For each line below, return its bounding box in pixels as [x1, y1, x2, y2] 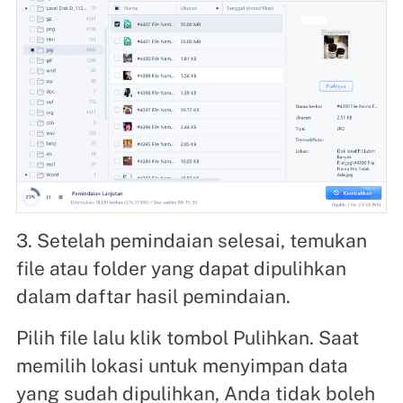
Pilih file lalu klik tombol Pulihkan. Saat [15, 326, 359, 349]
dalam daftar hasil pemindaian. [15, 284, 291, 308]
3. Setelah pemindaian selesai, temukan [15, 228, 367, 252]
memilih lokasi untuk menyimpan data [15, 354, 348, 377]
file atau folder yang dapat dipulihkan [15, 256, 346, 280]
